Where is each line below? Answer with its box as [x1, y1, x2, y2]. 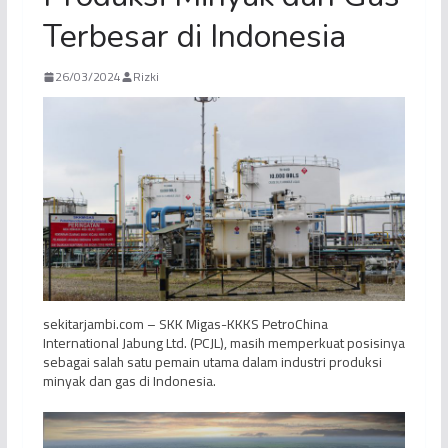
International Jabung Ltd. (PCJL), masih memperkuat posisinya [42, 330, 405, 357]
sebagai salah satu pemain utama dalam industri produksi [42, 349, 382, 376]
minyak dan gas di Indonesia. [42, 368, 216, 395]
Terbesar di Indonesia [42, 15, 346, 59]
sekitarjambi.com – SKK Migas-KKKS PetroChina [42, 311, 328, 338]
